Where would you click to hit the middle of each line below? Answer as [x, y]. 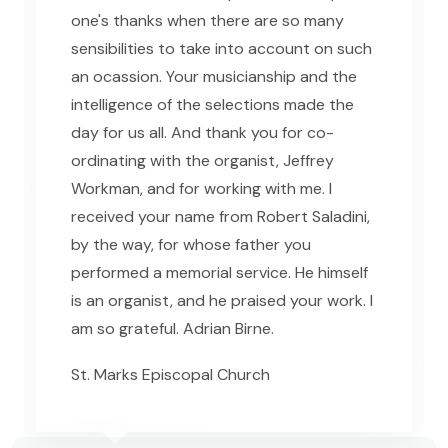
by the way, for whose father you [191, 244]
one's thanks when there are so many [207, 20]
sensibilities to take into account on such [221, 48]
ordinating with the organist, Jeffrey [202, 160]
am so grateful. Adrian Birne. [172, 328]
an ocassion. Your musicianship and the [214, 76]
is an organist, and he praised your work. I [222, 300]
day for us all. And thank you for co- [202, 132]
